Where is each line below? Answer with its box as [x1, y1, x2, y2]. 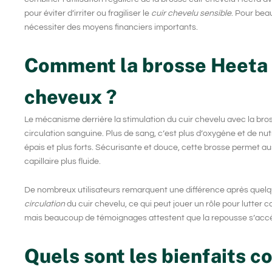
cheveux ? [24, 85, 117, 108]
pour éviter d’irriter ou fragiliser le [24, 9, 151, 18]
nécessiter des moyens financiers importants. [24, 23, 198, 32]
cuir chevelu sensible [151, 9, 231, 18]
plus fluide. [59, 157, 101, 166]
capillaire [24, 157, 59, 166]
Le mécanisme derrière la [24, 115, 123, 124]
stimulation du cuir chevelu [123, 115, 225, 124]
